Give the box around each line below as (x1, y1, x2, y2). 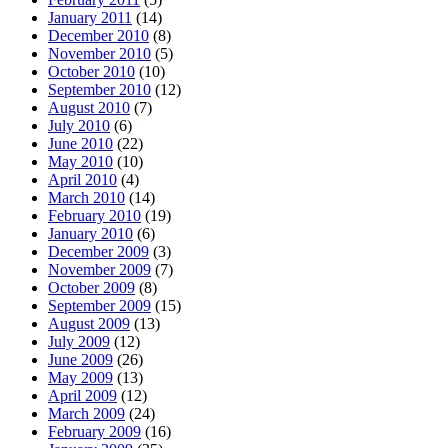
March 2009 (48, 405, 125, 423)
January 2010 (48, 225, 133, 243)
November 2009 (48, 261, 151, 279)
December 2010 (48, 27, 149, 45)
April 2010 (48, 171, 117, 189)
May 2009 (48, 369, 113, 387)
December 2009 (48, 243, 149, 261)
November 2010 (48, 45, 151, 63)
